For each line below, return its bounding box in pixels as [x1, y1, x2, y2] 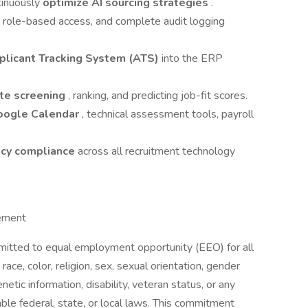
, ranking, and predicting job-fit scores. [68, 88, 247, 103]
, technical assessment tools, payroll [82, 107, 254, 122]
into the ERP [159, 51, 223, 66]
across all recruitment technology [78, 144, 235, 159]
